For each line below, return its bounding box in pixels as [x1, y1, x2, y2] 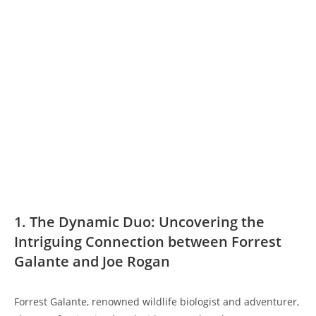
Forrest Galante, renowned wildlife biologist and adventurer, [14, 295, 299, 309]
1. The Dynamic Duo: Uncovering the [14, 212, 265, 232]
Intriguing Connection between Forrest [14, 232, 281, 252]
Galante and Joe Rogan [14, 252, 170, 272]
